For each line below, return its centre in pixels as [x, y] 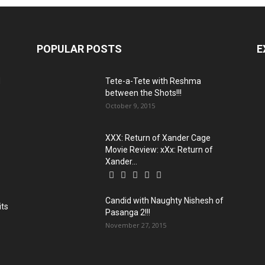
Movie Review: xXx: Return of [159, 149]
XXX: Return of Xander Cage [158, 138]
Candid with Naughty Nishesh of [164, 200]
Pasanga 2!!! [128, 212]
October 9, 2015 [130, 105]
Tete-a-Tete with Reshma [153, 81]
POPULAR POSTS [79, 49]
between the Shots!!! [143, 93]
